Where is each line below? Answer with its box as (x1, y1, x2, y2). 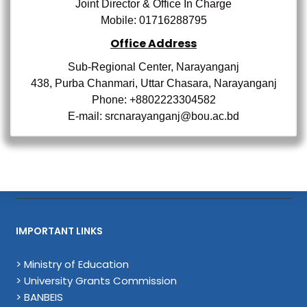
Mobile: (100, 14, 139, 26)
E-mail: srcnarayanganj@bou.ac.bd (68, 110, 239, 122)
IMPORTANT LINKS (15, 224, 103, 238)
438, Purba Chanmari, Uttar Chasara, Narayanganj (30, 77, 277, 89)
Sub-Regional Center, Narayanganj (68, 61, 239, 73)
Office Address (110, 36, 197, 51)
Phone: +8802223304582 (91, 94, 216, 106)
